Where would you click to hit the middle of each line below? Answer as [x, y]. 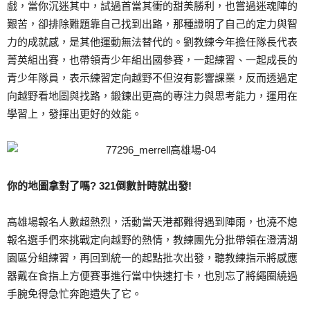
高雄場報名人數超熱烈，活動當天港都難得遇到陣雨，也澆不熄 [152, 222]
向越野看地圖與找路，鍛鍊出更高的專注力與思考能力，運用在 [152, 96]
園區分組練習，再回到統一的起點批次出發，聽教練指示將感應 [152, 258]
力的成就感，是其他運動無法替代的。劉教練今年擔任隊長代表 [152, 42]
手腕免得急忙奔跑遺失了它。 [74, 294]
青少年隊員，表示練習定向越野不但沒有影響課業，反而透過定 [152, 78]
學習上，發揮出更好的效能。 [74, 114]
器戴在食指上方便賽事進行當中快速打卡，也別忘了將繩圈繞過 [152, 276]
